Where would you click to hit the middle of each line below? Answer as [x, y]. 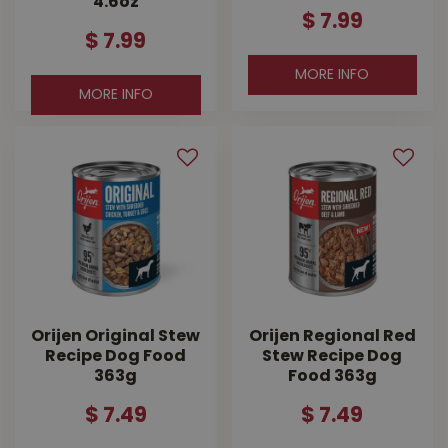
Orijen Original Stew [116, 336]
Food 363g [332, 376]
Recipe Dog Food [116, 356]
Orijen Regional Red [332, 336]
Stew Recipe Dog [332, 356]
